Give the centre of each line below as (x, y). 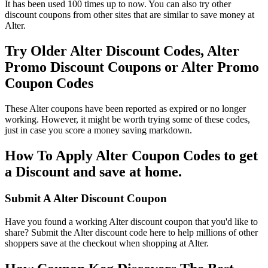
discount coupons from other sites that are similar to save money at (130, 15)
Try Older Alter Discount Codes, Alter (122, 51)
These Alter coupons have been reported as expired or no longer (125, 109)
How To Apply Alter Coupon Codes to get (131, 156)
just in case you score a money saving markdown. (98, 130)
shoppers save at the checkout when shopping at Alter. (107, 243)
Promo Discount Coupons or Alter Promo (132, 67)
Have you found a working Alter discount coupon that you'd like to (131, 221)
